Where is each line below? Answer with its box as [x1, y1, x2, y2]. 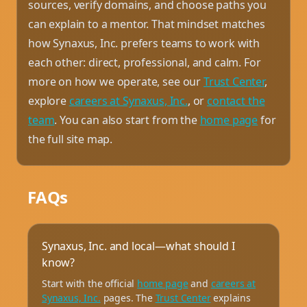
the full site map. [28, 131, 113, 147]
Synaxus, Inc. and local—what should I [42, 238, 235, 254]
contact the [207, 93, 265, 108]
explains [210, 291, 251, 304]
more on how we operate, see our [28, 73, 204, 89]
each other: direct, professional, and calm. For [28, 54, 261, 70]
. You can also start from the [54, 112, 200, 127]
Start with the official [42, 276, 138, 290]
